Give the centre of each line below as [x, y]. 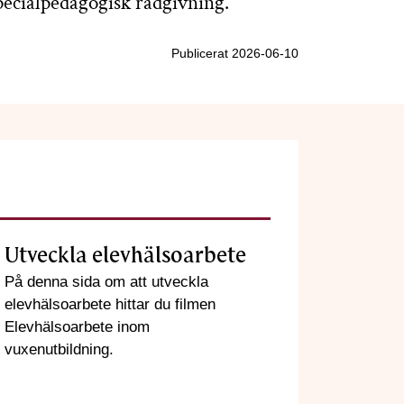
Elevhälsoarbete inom [77, 326]
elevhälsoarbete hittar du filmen [110, 304]
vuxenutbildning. [59, 349]
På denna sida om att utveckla [106, 281]
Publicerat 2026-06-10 [235, 54]
